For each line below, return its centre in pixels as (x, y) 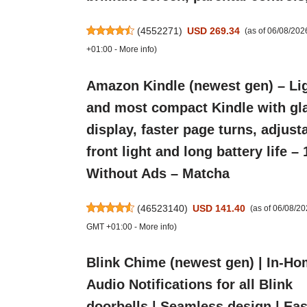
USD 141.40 (219, 208)
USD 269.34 (214, 31)
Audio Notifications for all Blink (189, 285)
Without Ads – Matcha (158, 173)
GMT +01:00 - (112, 226)
